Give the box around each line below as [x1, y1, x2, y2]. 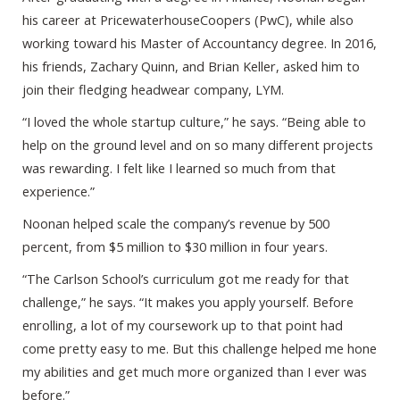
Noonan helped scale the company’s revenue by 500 [22, 214, 329, 233]
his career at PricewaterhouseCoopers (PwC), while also [22, 11, 354, 29]
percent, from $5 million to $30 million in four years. [22, 237, 328, 256]
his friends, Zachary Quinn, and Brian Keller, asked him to [22, 57, 360, 76]
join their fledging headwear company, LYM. [22, 80, 284, 99]
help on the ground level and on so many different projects [22, 136, 373, 154]
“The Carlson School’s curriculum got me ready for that [22, 270, 349, 288]
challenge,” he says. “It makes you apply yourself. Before [22, 293, 354, 312]
